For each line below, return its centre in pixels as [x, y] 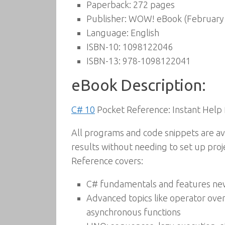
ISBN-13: [103, 61]
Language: [107, 33]
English [144, 33]
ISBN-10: [103, 47]
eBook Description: [138, 85]
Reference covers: [107, 161]
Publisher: [106, 19]
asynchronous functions [134, 212]
